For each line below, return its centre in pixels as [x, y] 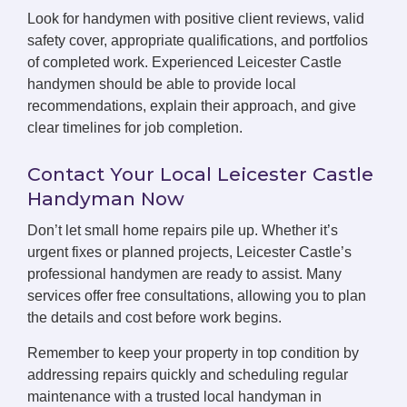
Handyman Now [106, 199]
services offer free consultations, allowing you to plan [197, 296]
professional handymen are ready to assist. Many [184, 274]
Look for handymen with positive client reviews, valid [196, 19]
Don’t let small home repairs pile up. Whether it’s [183, 231]
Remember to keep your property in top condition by [193, 353]
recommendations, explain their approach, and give [192, 106]
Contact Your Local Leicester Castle [200, 174]
